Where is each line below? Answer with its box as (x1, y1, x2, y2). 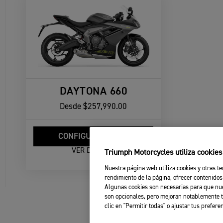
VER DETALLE (71, 146, 115, 154)
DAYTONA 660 (59, 86, 127, 97)
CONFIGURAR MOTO (58, 132, 129, 141)
